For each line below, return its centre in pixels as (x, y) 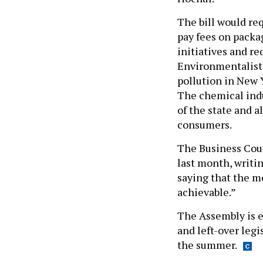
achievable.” (208, 192)
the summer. (207, 245)
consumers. (205, 124)
